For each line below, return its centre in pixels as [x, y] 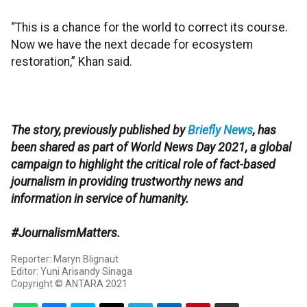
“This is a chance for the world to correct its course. [149, 28]
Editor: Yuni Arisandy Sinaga [72, 272]
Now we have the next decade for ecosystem [132, 45]
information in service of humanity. [100, 199]
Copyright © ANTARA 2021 [69, 284]
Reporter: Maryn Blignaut [65, 259]
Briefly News [220, 131]
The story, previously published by [99, 131]
